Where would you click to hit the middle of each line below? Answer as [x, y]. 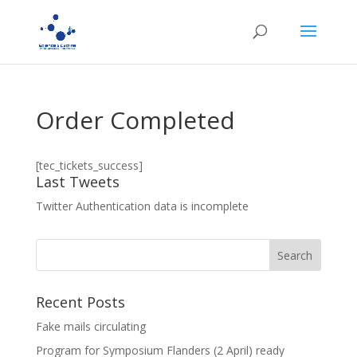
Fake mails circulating [90, 326]
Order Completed [135, 120]
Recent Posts [80, 302]
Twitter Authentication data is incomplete [142, 206]
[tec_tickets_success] [89, 165]
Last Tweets [77, 182]
